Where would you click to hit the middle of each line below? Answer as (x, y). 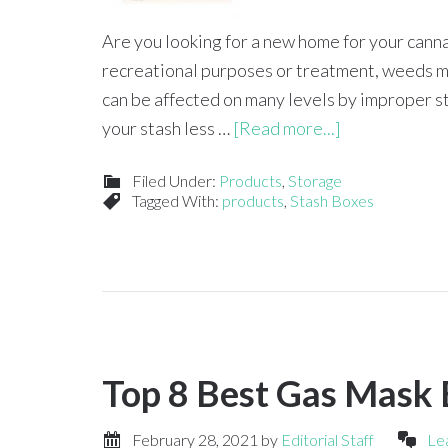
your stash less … (167, 128)
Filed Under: (175, 180)
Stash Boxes (332, 200)
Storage (315, 180)
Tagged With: (177, 200)
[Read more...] (287, 128)
